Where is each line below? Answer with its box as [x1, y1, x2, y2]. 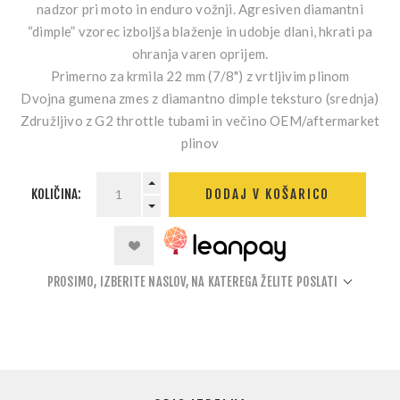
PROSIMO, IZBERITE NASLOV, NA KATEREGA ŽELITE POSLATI [46, 273, 338, 289]
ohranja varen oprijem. [131, 45, 269, 62]
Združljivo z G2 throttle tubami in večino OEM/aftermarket [20, 112, 380, 129]
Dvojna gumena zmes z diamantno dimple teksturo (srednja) [21, 89, 379, 106]
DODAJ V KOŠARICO [205, 186, 330, 204]
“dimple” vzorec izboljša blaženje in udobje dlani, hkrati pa [28, 22, 372, 39]
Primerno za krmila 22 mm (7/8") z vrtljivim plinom [50, 67, 350, 84]
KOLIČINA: [30, 185, 82, 203]
